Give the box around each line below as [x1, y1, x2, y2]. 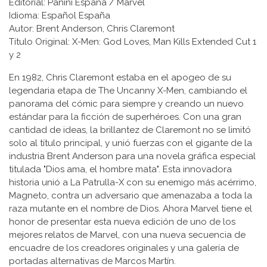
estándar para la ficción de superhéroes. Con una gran [9, 111, 241, 122]
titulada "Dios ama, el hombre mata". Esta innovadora [9, 163, 232, 175]
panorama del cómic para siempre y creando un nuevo [9, 98, 244, 109]
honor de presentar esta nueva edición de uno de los [9, 216, 235, 227]
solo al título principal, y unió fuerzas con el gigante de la [9, 137, 252, 148]
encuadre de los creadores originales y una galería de [9, 242, 239, 253]
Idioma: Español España [9, 10, 110, 21]
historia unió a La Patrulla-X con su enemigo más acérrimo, [9, 176, 256, 188]
